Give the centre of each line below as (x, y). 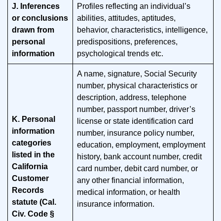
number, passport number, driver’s (136, 109)
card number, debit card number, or (137, 168)
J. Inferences (36, 6)
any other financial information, (130, 180)
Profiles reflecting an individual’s (134, 6)
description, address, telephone (132, 97)
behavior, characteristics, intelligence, (142, 30)
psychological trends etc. (120, 54)
